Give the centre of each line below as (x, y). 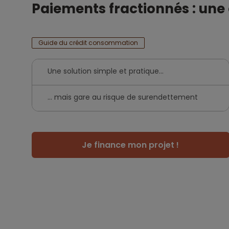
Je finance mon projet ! (131, 145)
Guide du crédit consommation (88, 43)
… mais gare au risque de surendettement (123, 97)
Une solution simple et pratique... (106, 71)
